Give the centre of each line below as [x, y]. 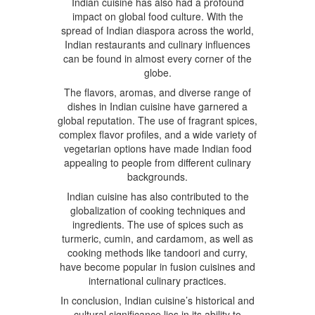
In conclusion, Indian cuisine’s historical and [157, 300]
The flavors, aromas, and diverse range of [157, 92]
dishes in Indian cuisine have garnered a [157, 106]
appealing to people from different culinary [157, 162]
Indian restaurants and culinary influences [157, 44]
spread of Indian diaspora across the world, [157, 30]
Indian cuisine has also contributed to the [157, 196]
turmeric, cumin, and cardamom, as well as [157, 238]
